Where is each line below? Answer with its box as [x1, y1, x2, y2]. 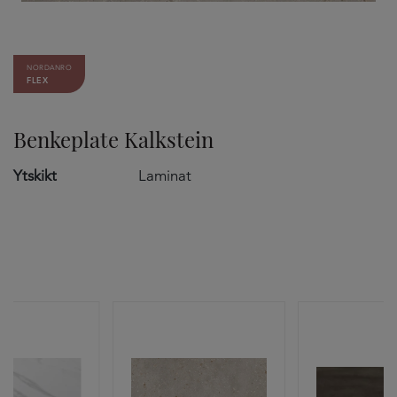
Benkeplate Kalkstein [13, 125, 214, 153]
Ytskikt [13, 167, 57, 185]
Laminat [137, 167, 191, 185]
